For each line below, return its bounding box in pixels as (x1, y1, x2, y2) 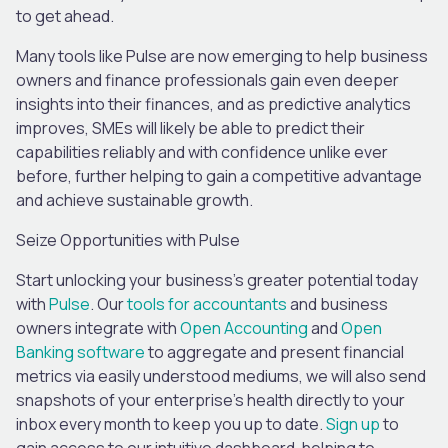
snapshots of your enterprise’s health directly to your (16, 388, 405, 411)
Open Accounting (180, 316, 308, 339)
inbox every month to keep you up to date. (16, 412, 326, 435)
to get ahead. (16, 4, 114, 27)
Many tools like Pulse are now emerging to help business (16, 44, 428, 67)
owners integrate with (16, 316, 180, 339)
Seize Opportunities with (16, 228, 199, 251)
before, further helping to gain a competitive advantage (16, 164, 422, 187)
